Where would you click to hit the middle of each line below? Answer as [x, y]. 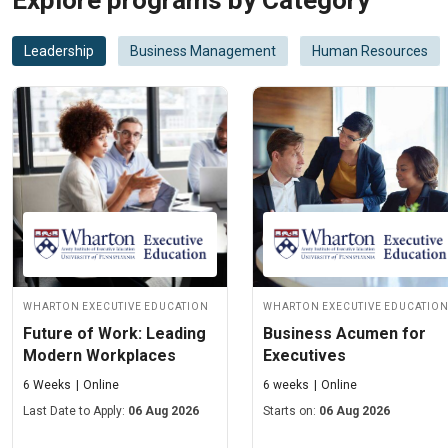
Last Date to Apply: [76, 411]
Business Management [203, 51]
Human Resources [370, 51]
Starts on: [291, 411]
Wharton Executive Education [116, 305]
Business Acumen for [344, 334]
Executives [304, 356]
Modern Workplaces [99, 356]
